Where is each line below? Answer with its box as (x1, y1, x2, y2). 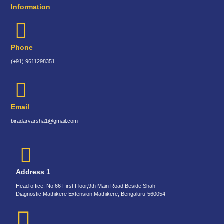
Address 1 (16, 167, 51, 176)
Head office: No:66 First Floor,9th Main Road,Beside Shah (16, 182, 156, 189)
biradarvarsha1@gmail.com (11, 118, 78, 124)
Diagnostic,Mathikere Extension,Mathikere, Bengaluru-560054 (16, 190, 166, 197)
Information (11, 2, 51, 11)
